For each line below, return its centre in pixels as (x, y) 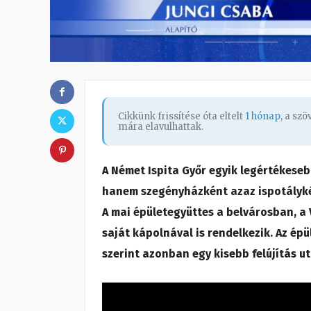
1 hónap (263, 116)
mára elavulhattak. (161, 126)
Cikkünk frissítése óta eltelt (182, 116)
